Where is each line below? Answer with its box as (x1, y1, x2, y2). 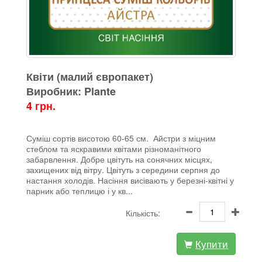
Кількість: (125, 206, 160, 219)
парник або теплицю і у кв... (26, 184, 133, 196)
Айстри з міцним (153, 132, 216, 144)
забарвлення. (26, 153, 81, 165)
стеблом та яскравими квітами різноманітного (26, 142, 201, 154)
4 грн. (26, 98, 64, 113)
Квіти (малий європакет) (26, 68, 153, 84)
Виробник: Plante (26, 83, 116, 99)
